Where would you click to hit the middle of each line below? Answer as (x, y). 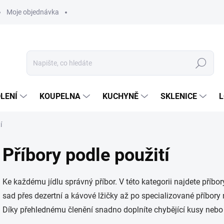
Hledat (201, 63)
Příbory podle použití (86, 155)
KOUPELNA (60, 96)
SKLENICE (179, 96)
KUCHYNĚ (120, 96)
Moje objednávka (33, 12)
